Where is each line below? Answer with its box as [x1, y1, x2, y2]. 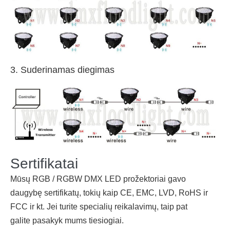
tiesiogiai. [87, 216, 124, 225]
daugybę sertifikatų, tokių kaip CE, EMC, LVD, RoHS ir [10, 188, 208, 197]
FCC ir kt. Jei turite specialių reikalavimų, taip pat [10, 202, 187, 211]
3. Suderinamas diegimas [10, 65, 114, 75]
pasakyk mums [32, 216, 87, 225]
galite [10, 216, 32, 225]
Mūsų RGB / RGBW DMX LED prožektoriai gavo [10, 174, 186, 183]
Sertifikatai [10, 155, 78, 171]
